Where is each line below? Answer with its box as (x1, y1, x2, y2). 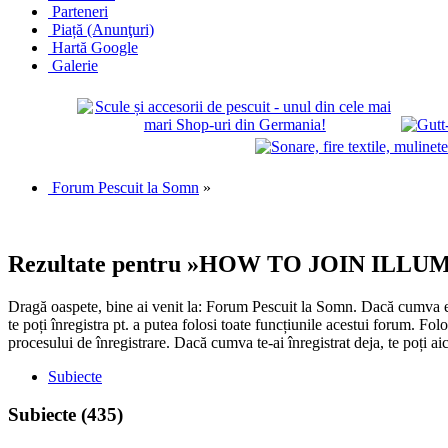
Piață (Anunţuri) (52, 20, 154, 38)
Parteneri (52, 2, 108, 20)
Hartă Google (52, 38, 138, 56)
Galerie (52, 56, 98, 74)
